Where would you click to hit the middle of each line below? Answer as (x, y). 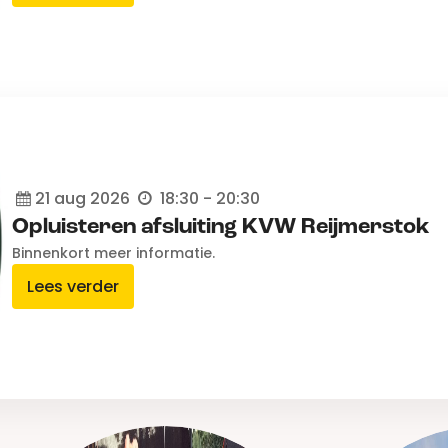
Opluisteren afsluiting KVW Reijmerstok (221, 227)
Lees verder (73, 287)
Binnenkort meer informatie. (114, 253)
